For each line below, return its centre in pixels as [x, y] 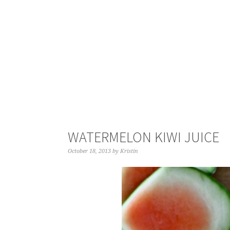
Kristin [129, 151]
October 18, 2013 [89, 151]
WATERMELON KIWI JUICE [143, 137]
